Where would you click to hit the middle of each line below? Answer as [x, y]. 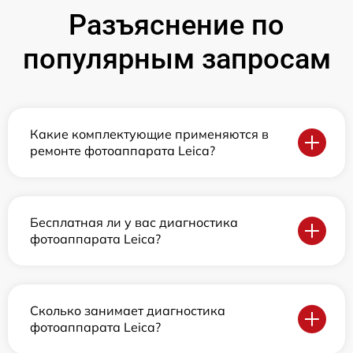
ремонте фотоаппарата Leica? [123, 151]
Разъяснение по [176, 26]
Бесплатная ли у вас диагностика [134, 223]
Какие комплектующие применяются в [149, 134]
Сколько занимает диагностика [128, 311]
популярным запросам [176, 59]
